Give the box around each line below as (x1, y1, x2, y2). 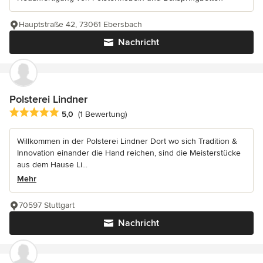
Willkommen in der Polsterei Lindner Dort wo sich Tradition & (17, 136, 237, 147)
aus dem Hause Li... (17, 160, 87, 170)
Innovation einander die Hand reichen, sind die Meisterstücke (17, 148, 241, 159)
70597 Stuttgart (19, 200, 75, 211)
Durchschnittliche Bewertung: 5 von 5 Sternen (9, 107, 198, 119)
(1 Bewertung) (78, 109, 127, 119)
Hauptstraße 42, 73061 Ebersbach (19, 19, 142, 30)
